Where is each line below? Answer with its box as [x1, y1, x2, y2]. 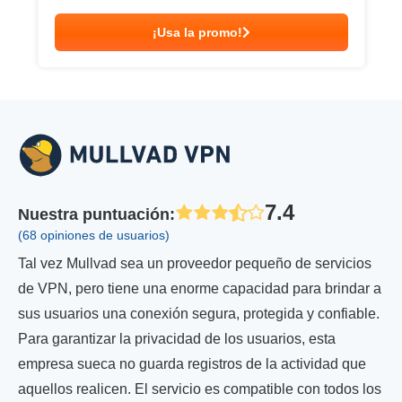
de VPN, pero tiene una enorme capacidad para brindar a [18, 281, 381, 296]
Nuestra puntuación [18, 205, 170, 223]
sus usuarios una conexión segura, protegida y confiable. [18, 306, 380, 321]
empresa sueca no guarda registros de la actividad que [18, 356, 366, 371]
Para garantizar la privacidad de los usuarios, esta [18, 331, 336, 346]
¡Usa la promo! [152, 25, 242, 39]
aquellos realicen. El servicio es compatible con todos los [18, 381, 381, 397]
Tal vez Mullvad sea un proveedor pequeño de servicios [18, 256, 371, 271]
